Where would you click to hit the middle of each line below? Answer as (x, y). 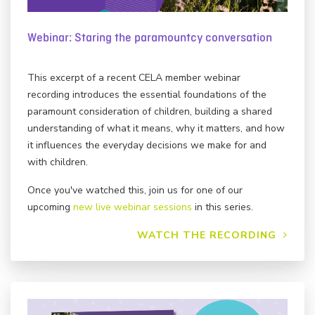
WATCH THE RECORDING (208, 235)
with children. (58, 162)
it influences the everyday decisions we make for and (147, 145)
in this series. (223, 207)
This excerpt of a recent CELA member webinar (134, 77)
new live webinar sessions (133, 207)
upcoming (50, 207)
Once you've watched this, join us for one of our (135, 190)
